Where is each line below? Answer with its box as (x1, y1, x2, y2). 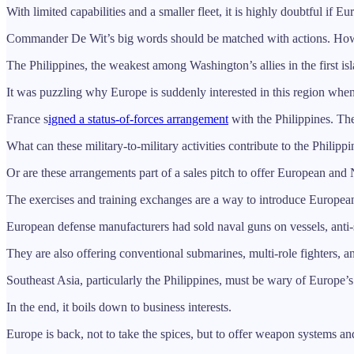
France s (6, 111, 48, 126)
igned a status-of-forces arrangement (48, 111, 228, 126)
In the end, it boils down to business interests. (6, 299, 232, 314)
